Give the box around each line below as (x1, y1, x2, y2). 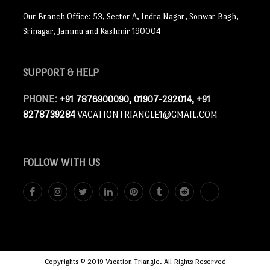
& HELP (64, 67, 99, 78)
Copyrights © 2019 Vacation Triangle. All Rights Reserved (44, 257, 226, 266)
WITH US (58, 157, 100, 168)
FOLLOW (22, 157, 58, 168)
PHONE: (22, 93, 60, 105)
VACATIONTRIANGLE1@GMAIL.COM (77, 109, 218, 119)
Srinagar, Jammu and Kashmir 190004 (22, 27, 161, 36)
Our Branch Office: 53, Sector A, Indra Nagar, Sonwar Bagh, (22, 12, 239, 21)
